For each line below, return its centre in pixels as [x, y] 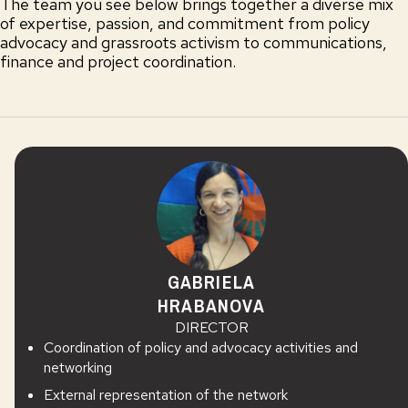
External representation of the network [166, 395]
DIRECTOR [211, 327]
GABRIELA [211, 282]
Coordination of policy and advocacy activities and [201, 347]
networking [78, 367]
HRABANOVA [211, 306]
